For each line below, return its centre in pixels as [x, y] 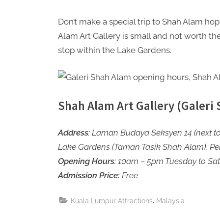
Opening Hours [86, 161]
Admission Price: [89, 176]
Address [73, 133]
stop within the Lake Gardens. [115, 50]
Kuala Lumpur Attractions [112, 200]
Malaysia [170, 200]
